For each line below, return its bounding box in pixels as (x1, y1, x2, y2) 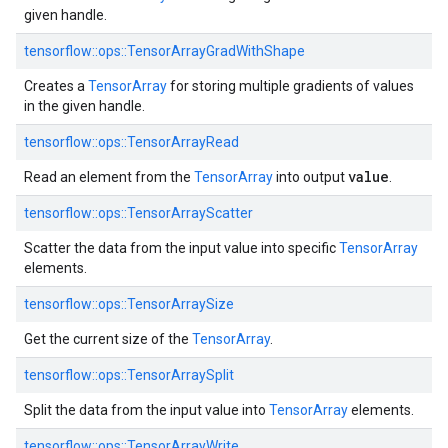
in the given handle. (24, 98, 145, 114)
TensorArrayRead (127, 134, 239, 150)
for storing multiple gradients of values (167, 78, 414, 94)
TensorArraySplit (127, 367, 234, 383)
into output (273, 169, 348, 185)
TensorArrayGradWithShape (127, 43, 305, 59)
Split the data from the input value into (24, 402, 269, 418)
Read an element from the (24, 169, 194, 185)
